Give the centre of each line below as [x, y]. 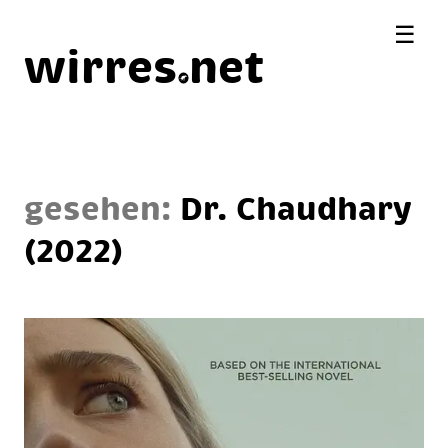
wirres [101, 65]
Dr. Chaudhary [296, 207]
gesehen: [102, 207]
